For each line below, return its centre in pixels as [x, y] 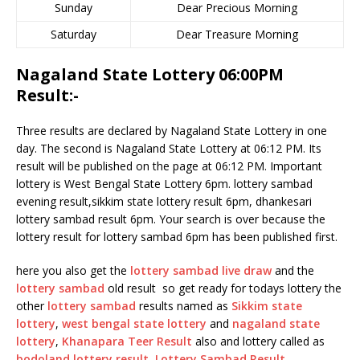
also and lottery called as [258, 341]
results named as [184, 306]
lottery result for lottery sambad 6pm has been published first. [177, 237]
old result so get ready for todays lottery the [223, 288]
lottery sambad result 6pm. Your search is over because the [171, 219]
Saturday [74, 34]
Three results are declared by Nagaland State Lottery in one [172, 131]
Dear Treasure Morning [237, 34]
